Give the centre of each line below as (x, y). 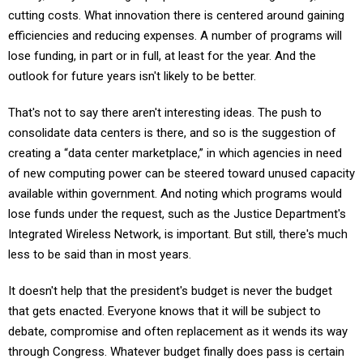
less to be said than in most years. (100, 254)
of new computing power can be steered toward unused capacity (181, 173)
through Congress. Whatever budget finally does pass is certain (176, 352)
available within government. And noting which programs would (175, 194)
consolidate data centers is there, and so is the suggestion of (172, 133)
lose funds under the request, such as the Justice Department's (177, 214)
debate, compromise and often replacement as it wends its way (178, 331)
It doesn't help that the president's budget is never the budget (170, 291)
